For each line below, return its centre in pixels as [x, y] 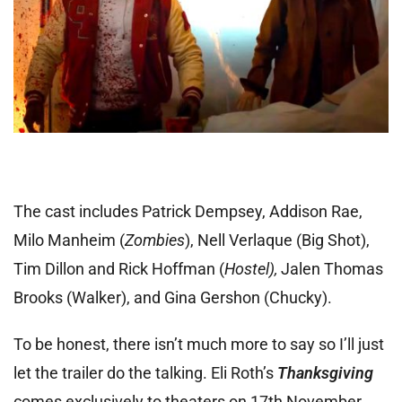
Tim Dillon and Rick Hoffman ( [119, 269]
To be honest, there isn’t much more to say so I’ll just [199, 345]
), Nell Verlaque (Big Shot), [277, 240]
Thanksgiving [325, 373]
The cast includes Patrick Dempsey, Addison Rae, [188, 212]
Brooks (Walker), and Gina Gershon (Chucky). [173, 298]
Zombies [155, 240]
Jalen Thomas [332, 269]
